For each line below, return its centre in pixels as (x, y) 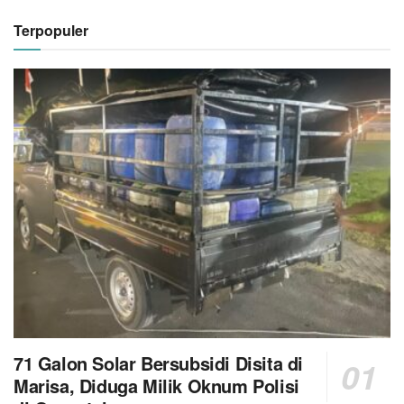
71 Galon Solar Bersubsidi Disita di (159, 363)
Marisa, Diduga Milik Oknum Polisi (156, 386)
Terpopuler (51, 31)
